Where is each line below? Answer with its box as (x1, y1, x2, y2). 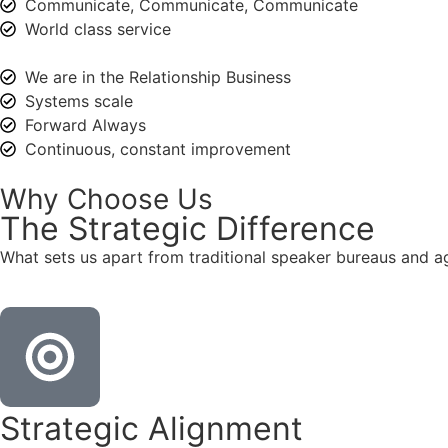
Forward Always (25, 114, 146, 135)
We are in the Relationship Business (25, 66, 291, 87)
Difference (207, 208, 375, 248)
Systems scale (25, 90, 133, 111)
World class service (25, 18, 171, 39)
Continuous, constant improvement (25, 138, 291, 159)
